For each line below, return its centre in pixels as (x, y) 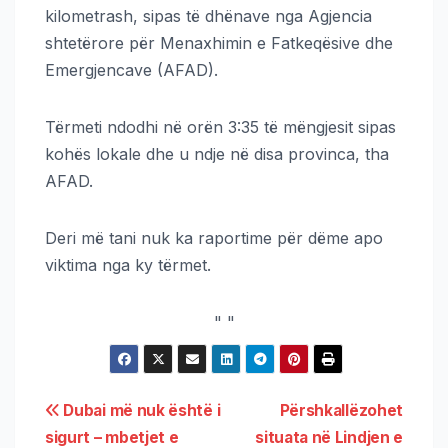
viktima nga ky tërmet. (128, 265)
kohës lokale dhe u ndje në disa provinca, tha (217, 154)
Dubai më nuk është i (140, 411)
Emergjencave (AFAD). (131, 70)
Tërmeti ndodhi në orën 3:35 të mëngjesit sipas (220, 127)
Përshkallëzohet (341, 411)
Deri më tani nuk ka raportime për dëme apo (214, 238)
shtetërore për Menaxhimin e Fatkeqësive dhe (219, 43)
